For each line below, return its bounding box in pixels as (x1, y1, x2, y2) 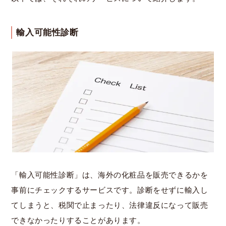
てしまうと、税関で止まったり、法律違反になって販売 (11, 201, 208, 209)
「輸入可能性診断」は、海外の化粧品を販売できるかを (11, 171, 208, 179)
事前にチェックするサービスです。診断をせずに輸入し (11, 186, 208, 194)
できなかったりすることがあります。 (11, 216, 145, 224)
